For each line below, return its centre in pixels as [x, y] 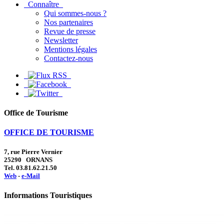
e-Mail [31, 176]
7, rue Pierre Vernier [33, 152]
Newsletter [61, 40]
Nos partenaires [68, 22]
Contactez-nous [68, 58]
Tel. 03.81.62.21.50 [30, 168]
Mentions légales [70, 49]
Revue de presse [70, 31]
